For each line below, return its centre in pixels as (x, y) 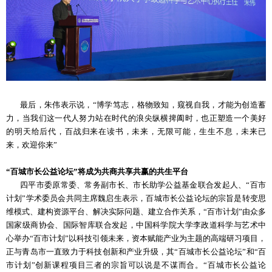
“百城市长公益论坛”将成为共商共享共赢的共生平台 (97, 171)
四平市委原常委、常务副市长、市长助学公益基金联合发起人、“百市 (136, 185)
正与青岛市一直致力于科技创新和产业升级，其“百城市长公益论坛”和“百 (136, 251)
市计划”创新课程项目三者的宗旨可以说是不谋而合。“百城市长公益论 (136, 265)
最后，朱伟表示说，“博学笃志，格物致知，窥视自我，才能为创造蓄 (136, 104)
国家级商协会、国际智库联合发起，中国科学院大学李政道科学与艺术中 (136, 225)
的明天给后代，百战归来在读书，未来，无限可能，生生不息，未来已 (136, 131)
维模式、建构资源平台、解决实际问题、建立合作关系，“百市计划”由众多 (136, 211)
